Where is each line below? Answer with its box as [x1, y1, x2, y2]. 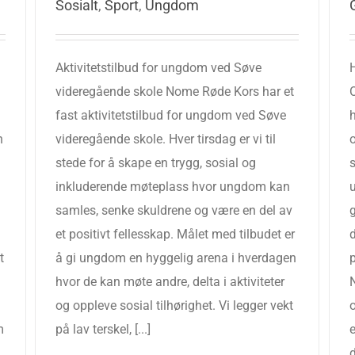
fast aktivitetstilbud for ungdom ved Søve [55, 108, 286, 123]
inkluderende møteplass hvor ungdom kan [55, 179, 290, 194]
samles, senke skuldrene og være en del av [55, 203, 292, 218]
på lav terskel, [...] [55, 322, 151, 337]
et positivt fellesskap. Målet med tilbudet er [55, 227, 295, 242]
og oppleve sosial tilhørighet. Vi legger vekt [55, 298, 293, 313]
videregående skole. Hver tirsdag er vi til [55, 132, 276, 147]
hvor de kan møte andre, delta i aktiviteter [55, 274, 284, 289]
